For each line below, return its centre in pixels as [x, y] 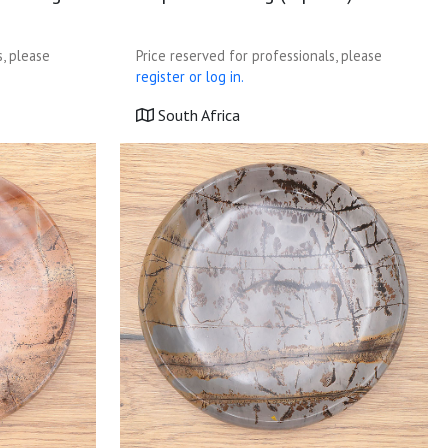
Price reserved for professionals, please [259, 55]
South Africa [197, 115]
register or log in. [190, 76]
